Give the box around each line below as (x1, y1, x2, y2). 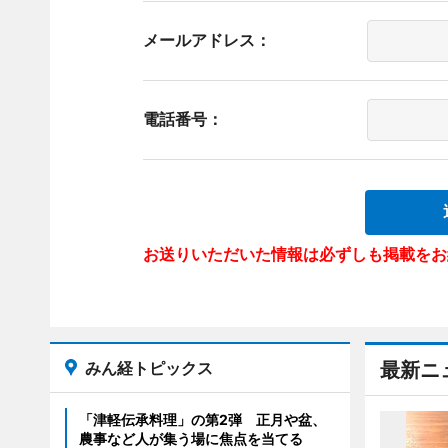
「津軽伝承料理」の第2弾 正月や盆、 (78, 411, 326, 428)
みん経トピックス (84, 358, 213, 378)
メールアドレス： (142, 30, 271, 50)
